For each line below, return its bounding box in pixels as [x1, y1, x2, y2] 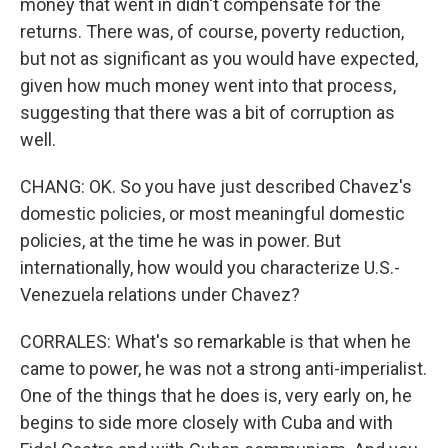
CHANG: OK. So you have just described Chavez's [20, 176, 412, 197]
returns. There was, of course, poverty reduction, [20, 21, 404, 42]
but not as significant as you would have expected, [20, 48, 418, 69]
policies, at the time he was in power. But [20, 230, 341, 251]
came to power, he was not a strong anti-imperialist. [20, 358, 427, 379]
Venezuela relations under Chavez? [20, 284, 300, 305]
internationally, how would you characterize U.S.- [20, 257, 400, 278]
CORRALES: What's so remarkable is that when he [20, 331, 411, 352]
